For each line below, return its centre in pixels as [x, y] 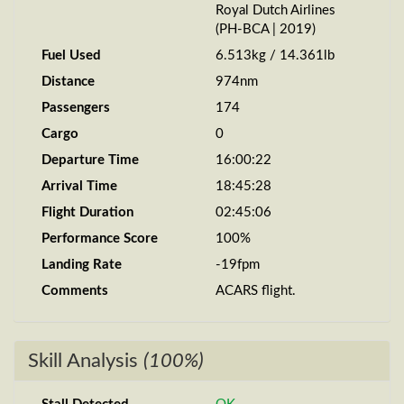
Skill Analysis [86, 361]
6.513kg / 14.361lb [275, 55]
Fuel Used [71, 55]
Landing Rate [82, 265]
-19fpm [238, 265]
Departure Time [90, 160]
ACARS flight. [256, 291]
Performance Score [100, 239]
